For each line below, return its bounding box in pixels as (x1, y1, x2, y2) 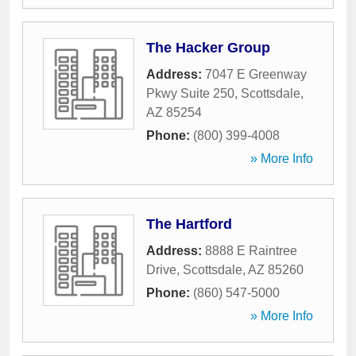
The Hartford (146, 216, 232, 232)
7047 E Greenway (205, 68, 307, 81)
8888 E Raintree (205, 244, 297, 257)
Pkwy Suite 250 (146, 87, 234, 100)
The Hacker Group (146, 40, 270, 56)
